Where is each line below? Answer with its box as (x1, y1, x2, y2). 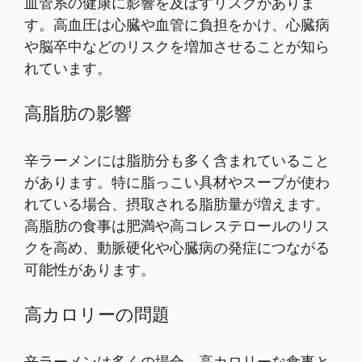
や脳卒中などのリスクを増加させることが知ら (24, 37, 330, 57)
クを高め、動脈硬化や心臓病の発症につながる (24, 238, 330, 258)
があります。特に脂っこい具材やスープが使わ (24, 173, 330, 192)
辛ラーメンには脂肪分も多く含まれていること (24, 151, 330, 170)
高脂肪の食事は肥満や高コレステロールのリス (24, 217, 330, 236)
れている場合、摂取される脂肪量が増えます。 (24, 195, 330, 214)
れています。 (24, 59, 112, 78)
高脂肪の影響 (24, 102, 132, 126)
